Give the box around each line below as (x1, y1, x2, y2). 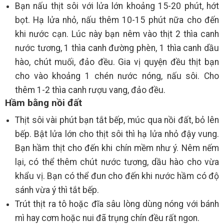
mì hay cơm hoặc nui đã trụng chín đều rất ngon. (15, 212, 201, 223)
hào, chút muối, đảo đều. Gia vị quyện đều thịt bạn (15, 56, 219, 67)
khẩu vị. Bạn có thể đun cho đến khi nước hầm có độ (15, 170, 219, 181)
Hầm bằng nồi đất (5, 96, 82, 108)
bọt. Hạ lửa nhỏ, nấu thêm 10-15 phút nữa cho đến (15, 14, 219, 25)
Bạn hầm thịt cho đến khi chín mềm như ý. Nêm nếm (15, 142, 219, 153)
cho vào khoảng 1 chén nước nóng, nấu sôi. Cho (15, 70, 219, 81)
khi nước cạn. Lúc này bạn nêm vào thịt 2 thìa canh (15, 28, 219, 39)
